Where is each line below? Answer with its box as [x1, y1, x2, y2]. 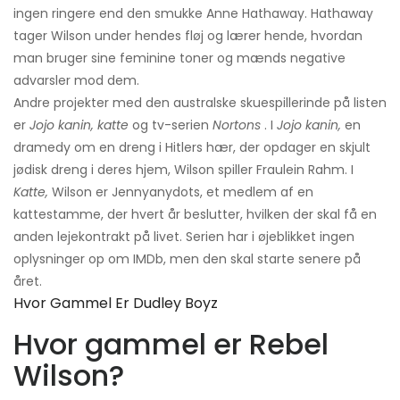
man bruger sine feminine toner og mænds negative [13, 48, 346, 67]
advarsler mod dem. [13, 71, 139, 89]
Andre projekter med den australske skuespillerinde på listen [13, 93, 387, 112]
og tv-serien [129, 115, 212, 134]
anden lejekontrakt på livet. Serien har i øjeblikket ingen [13, 227, 354, 246]
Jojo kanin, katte [29, 115, 129, 134]
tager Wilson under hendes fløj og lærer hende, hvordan [13, 26, 362, 45]
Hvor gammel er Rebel [13, 323, 329, 364]
